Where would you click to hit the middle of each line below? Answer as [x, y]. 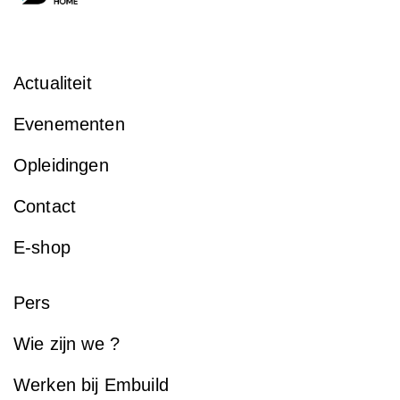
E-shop [42, 248]
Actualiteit [53, 83]
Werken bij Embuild [91, 385]
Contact [45, 207]
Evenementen [69, 125]
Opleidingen [61, 166]
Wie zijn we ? [67, 344]
